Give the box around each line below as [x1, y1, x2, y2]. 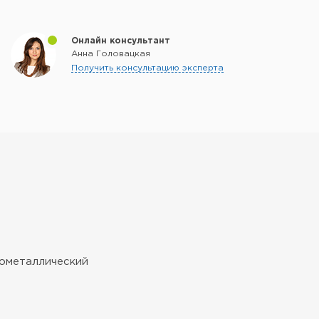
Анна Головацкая [71, 50, 150, 58]
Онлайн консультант [71, 37, 170, 45]
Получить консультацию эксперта [71, 64, 224, 72]
